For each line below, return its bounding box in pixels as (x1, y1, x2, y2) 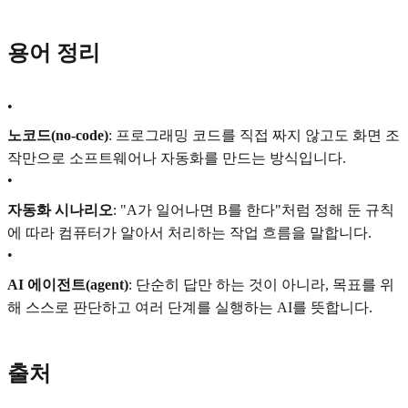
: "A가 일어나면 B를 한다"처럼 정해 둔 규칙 (113, 201, 394, 218)
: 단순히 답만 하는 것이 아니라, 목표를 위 (128, 276, 394, 292)
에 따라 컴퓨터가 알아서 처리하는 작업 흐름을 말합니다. (7, 224, 372, 240)
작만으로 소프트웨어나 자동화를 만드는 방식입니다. (7, 150, 346, 167)
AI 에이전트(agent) (7, 276, 128, 292)
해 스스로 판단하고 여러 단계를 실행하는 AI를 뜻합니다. (7, 299, 372, 315)
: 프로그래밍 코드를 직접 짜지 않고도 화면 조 (108, 127, 400, 144)
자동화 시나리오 (7, 201, 113, 218)
